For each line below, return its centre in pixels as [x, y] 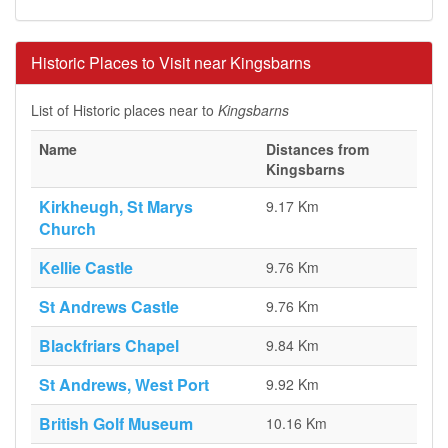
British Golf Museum [116, 423]
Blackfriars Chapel [109, 345]
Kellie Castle [86, 267]
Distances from [317, 149]
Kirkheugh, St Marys [116, 206]
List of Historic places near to [124, 110]
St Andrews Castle [109, 306]
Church [67, 228]
